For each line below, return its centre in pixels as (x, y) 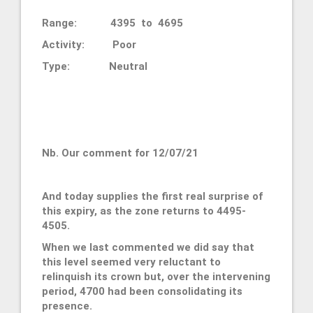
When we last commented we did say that (148, 247)
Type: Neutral (95, 66)
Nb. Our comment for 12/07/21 (120, 153)
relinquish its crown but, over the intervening (156, 276)
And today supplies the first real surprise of (152, 196)
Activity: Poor (89, 44)
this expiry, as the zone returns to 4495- (144, 211)
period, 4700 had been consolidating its (142, 291)
